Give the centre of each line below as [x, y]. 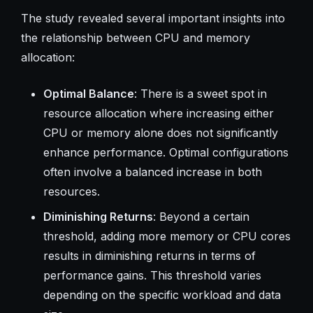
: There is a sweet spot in [200, 93]
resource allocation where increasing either [158, 113]
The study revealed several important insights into [153, 18]
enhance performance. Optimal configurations [166, 152]
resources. [71, 191]
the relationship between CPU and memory [135, 37]
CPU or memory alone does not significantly [160, 132]
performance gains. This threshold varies [152, 275]
